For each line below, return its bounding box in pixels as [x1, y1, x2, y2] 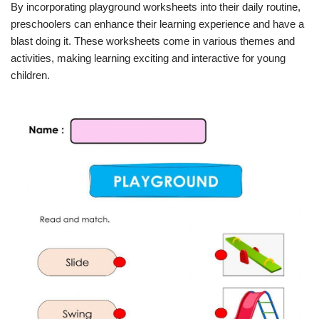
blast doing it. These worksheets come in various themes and [11, 35, 295, 47]
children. [11, 69, 50, 81]
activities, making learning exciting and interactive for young [11, 52, 286, 64]
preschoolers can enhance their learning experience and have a [11, 18, 304, 30]
